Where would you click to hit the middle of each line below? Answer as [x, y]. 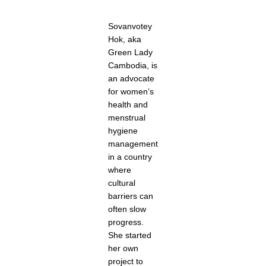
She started [130, 235]
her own [123, 248]
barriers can [131, 196]
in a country [130, 157]
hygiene [123, 131]
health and [128, 105]
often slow [127, 209]
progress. [126, 222]
